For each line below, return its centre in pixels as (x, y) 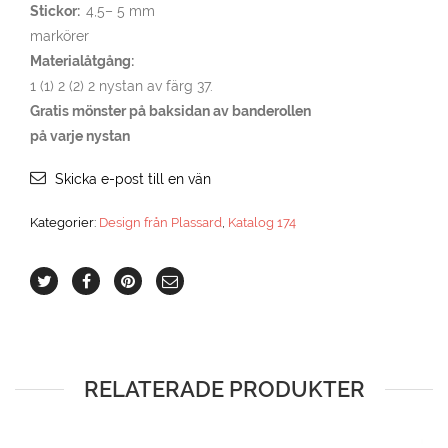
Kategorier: (64, 222)
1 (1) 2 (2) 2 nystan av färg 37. (121, 85)
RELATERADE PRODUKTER (224, 388)
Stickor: (58, 10)
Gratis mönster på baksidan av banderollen (170, 110)
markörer (59, 35)
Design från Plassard (160, 222)
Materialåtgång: (82, 60)
